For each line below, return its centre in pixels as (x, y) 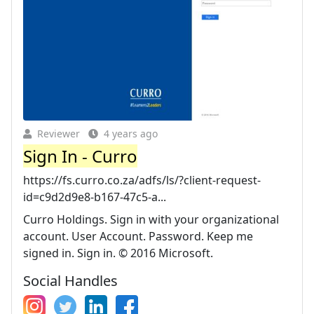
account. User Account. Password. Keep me (138, 236)
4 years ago (131, 133)
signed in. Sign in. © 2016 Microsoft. (118, 253)
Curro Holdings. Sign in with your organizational (151, 219)
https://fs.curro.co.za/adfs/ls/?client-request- (142, 180)
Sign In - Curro (80, 156)
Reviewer (59, 133)
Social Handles (70, 280)
